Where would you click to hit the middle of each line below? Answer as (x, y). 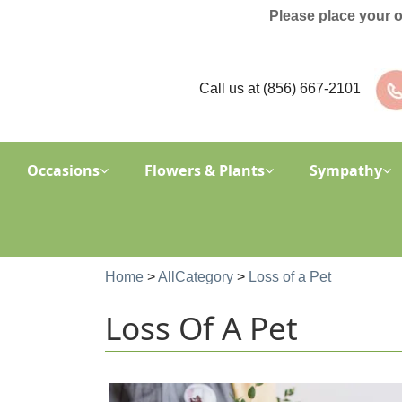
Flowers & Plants (204, 170)
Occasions (63, 170)
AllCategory (196, 276)
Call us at (231, 88)
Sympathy (345, 170)
